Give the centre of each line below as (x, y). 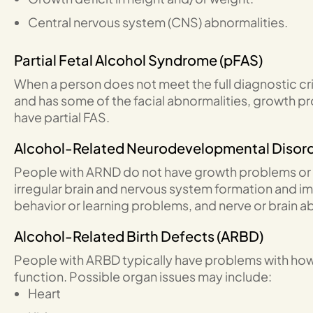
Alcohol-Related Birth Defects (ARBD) (139, 236)
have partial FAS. (62, 117)
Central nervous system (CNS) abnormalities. (158, 22)
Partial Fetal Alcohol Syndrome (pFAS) (138, 60)
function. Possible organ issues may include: (143, 276)
